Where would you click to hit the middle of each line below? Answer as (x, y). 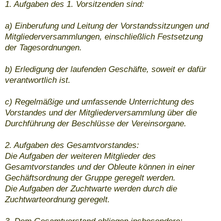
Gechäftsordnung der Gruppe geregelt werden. (90, 178)
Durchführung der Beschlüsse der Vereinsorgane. (96, 124)
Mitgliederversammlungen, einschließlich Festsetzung (104, 37)
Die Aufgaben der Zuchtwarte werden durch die (91, 189)
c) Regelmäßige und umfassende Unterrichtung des (100, 102)
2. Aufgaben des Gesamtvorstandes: (72, 146)
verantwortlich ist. (38, 80)
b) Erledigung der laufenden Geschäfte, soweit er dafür (106, 70)
